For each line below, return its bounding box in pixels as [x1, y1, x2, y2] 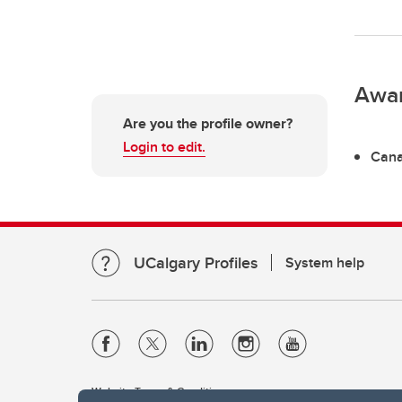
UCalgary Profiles [134, 250, 258, 275]
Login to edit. [123, 135, 205, 157]
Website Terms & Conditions [92, 382, 230, 398]
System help [285, 251, 364, 273]
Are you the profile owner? [123, 112, 293, 134]
